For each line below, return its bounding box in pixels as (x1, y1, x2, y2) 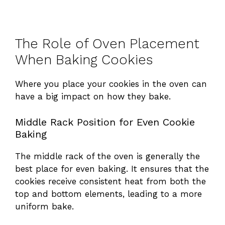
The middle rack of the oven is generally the (15, 151, 200, 161)
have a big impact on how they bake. (15, 91, 171, 102)
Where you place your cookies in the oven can (15, 79, 207, 89)
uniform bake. (15, 201, 74, 211)
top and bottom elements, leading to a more (15, 188, 202, 199)
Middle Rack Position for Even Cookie (15, 116, 195, 128)
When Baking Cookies (15, 52, 153, 68)
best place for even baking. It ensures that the (15, 163, 209, 174)
